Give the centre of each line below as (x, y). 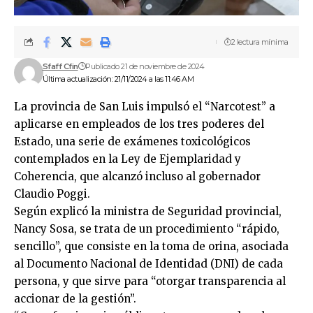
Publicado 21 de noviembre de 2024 (145, 66)
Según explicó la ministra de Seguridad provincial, (148, 211)
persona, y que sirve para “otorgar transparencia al (150, 281)
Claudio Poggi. (52, 194)
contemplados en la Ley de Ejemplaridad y (128, 159)
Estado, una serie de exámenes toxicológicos (132, 141)
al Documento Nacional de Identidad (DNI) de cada (148, 263)
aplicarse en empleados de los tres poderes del (139, 124)
